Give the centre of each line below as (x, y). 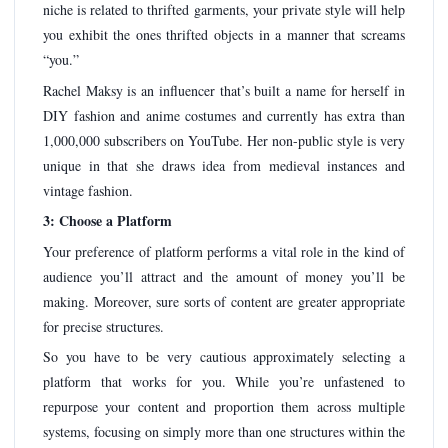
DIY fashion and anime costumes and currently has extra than (224, 115)
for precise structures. (103, 326)
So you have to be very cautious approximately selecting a (224, 357)
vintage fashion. (88, 190)
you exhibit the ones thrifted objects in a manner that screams (224, 35)
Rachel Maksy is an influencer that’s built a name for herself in (224, 90)
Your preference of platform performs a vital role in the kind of (224, 251)
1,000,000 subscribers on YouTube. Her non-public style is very (224, 140)
